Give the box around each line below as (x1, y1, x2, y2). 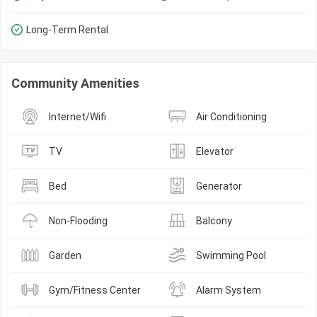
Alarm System (196, 284, 261, 296)
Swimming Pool (196, 249, 266, 261)
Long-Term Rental (26, 23, 108, 35)
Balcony (196, 214, 232, 226)
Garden (49, 249, 81, 261)
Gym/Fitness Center (49, 284, 141, 296)
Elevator (196, 145, 234, 157)
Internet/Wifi (49, 110, 106, 122)
